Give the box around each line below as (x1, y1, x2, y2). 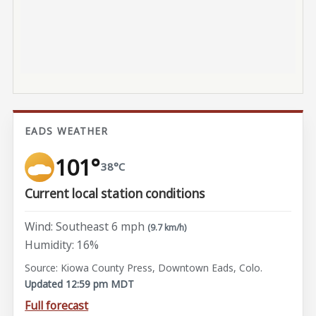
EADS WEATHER (25, 123, 109, 138)
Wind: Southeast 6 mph (25, 219, 145, 235)
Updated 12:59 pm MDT (25, 276, 135, 291)
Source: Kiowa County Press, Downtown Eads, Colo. (25, 261, 263, 275)
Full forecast (25, 298, 89, 314)
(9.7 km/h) (147, 221, 187, 234)
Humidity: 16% (25, 236, 99, 253)
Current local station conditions (25, 186, 205, 202)
